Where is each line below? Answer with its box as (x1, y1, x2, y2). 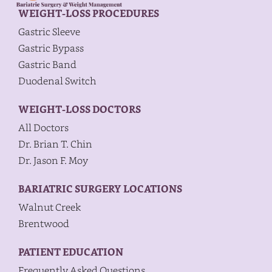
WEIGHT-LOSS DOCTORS (18, 101, 141, 118)
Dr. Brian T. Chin (18, 137, 92, 151)
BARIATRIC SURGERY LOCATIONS (18, 181, 182, 197)
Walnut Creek (18, 200, 81, 214)
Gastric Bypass (18, 41, 84, 55)
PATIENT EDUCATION (18, 244, 123, 260)
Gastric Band (18, 58, 76, 71)
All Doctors (18, 121, 69, 134)
